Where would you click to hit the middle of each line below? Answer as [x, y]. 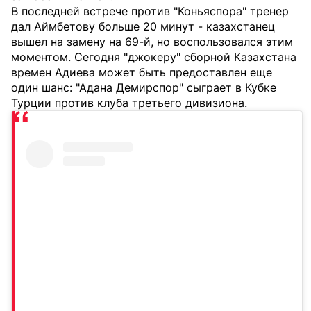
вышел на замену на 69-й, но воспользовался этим [152, 42]
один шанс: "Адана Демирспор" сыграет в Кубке [144, 88]
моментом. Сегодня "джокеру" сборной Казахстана [154, 57]
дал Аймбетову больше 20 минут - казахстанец [143, 27]
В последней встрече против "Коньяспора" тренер [150, 11]
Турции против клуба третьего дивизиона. [129, 103]
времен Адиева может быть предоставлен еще [142, 73]
